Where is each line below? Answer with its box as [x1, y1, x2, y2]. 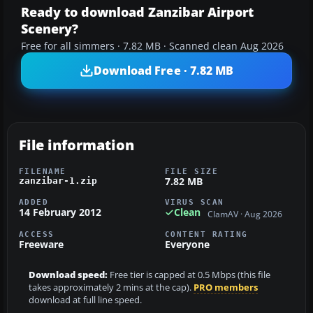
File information [19, 136, 134, 155]
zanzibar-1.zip [19, 175, 97, 187]
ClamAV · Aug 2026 [208, 208, 282, 219]
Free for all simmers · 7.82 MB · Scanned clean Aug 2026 [21, 40, 284, 53]
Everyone [165, 237, 210, 251]
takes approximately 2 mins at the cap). [29, 281, 194, 293]
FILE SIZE [165, 167, 219, 176]
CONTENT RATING [165, 229, 248, 238]
